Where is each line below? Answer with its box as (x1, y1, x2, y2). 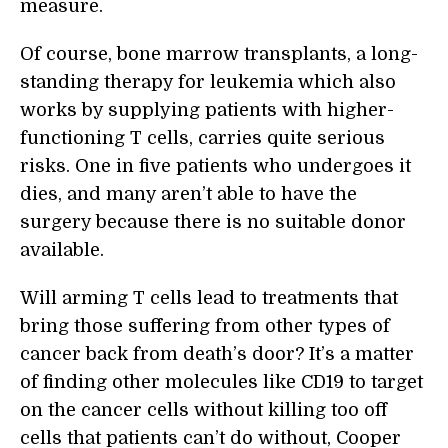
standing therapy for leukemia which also (20, 72, 396, 93)
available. (20, 240, 104, 261)
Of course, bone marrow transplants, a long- (20, 44, 418, 65)
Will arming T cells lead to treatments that (20, 288, 398, 309)
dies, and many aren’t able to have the (20, 184, 357, 205)
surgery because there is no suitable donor (20, 212, 406, 233)
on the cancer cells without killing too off (20, 400, 387, 421)
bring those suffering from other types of (20, 316, 390, 337)
